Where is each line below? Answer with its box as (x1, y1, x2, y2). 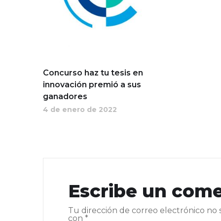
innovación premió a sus (43, 79, 141, 89)
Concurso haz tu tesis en (43, 68, 143, 77)
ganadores (43, 91, 87, 101)
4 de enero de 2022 (43, 105, 117, 114)
